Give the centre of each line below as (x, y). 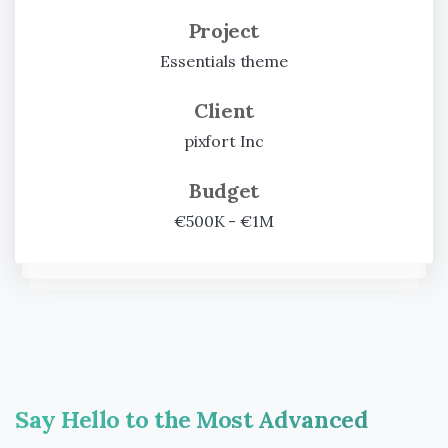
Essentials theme (224, 61)
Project (224, 31)
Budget (224, 191)
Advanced (312, 419)
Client (224, 111)
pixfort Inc (224, 141)
